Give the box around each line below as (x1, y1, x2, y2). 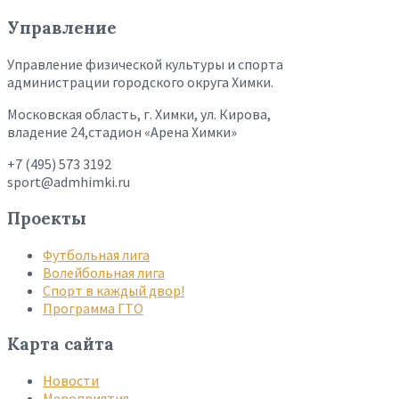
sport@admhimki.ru (7, 173, 130, 191)
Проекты (7, 207, 86, 229)
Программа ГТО (43, 298, 143, 317)
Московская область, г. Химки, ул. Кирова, (7, 105, 271, 124)
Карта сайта (7, 333, 114, 355)
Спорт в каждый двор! (43, 281, 184, 299)
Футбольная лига (43, 245, 150, 264)
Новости (43, 370, 99, 389)
